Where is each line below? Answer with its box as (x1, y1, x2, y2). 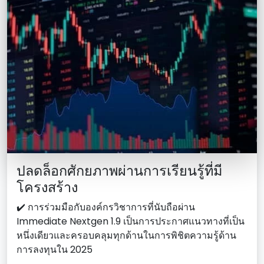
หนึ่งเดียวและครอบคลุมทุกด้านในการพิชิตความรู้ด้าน (16, 228, 236, 242)
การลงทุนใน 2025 (16, 242, 93, 256)
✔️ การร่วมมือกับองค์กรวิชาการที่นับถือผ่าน (16, 200, 195, 214)
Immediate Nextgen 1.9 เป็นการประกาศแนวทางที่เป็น (16, 214, 245, 228)
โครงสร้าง (16, 177, 78, 197)
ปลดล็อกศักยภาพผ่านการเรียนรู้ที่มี (16, 160, 222, 180)
